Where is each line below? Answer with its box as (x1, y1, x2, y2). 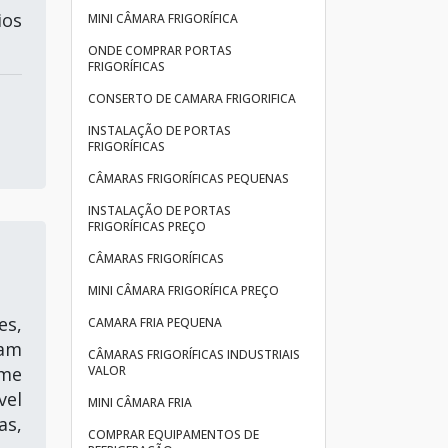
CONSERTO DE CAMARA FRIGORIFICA (88, 90, 296, 107)
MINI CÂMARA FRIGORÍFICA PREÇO (88, 282, 279, 299)
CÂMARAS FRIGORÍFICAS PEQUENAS (88, 170, 289, 187)
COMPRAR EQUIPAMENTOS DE (88, 426, 259, 443)
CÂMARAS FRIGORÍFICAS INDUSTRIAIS (88, 346, 300, 363)
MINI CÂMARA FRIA (88, 394, 192, 411)
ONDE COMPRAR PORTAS (88, 42, 232, 59)
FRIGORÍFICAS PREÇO (88, 218, 206, 235)
